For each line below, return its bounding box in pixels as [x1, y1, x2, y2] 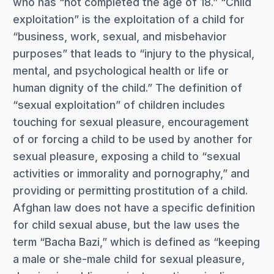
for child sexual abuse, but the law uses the [13, 218, 240, 231]
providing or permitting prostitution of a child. [13, 183, 248, 197]
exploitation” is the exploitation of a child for [13, 12, 245, 26]
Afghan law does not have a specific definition [13, 201, 255, 214]
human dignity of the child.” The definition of [13, 81, 242, 94]
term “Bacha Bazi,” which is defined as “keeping [13, 235, 260, 248]
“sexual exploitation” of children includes [13, 98, 225, 111]
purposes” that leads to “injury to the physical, [13, 46, 254, 60]
